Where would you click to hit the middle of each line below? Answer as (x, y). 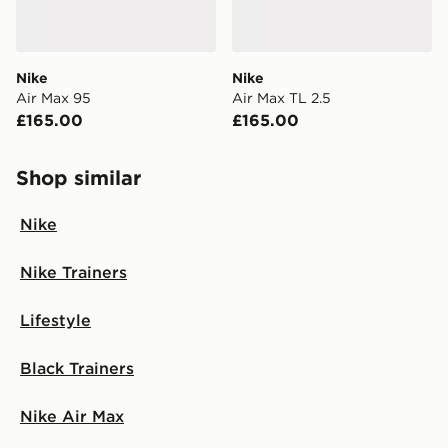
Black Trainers (77, 368)
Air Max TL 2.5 (281, 98)
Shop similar (78, 177)
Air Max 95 (53, 98)
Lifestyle (55, 320)
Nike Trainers (73, 272)
